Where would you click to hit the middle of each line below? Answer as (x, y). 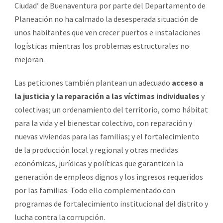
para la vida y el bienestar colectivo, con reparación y (103, 123)
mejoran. (30, 59)
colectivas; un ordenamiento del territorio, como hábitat (111, 109)
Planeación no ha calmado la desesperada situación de (106, 19)
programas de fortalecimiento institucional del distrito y (111, 203)
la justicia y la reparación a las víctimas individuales (107, 96)
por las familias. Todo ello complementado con (95, 190)
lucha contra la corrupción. (60, 217)
